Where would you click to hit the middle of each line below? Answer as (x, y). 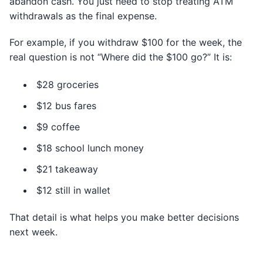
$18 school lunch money (90, 148)
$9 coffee (58, 127)
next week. (33, 232)
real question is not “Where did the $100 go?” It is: (121, 57)
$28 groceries (68, 85)
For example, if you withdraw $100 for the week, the (126, 42)
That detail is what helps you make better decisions (124, 217)
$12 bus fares (66, 106)
